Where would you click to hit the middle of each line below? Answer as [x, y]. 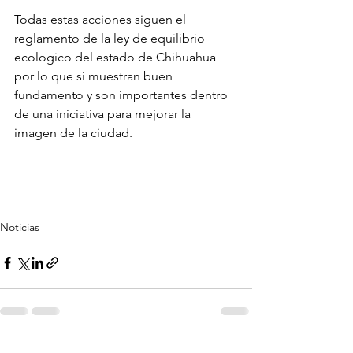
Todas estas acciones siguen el [102, 20]
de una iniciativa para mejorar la [104, 114]
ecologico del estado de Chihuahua [117, 58]
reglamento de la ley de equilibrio [111, 39]
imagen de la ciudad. [73, 133]
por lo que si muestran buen [95, 76]
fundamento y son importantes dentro [123, 95]
